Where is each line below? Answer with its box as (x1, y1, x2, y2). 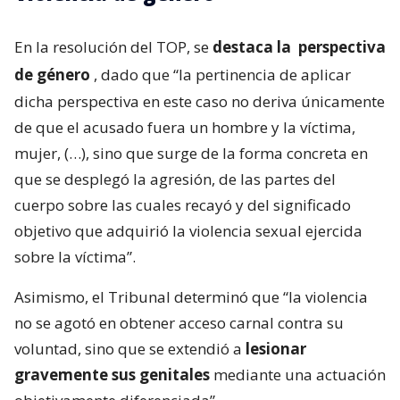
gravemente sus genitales (14, 363, 210, 385)
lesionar (246, 337, 306, 359)
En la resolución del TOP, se (14, 36, 212, 57)
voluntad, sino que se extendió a (14, 337, 246, 359)
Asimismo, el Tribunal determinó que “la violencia (14, 286, 368, 307)
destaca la (212, 36, 295, 57)
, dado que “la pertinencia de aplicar (94, 63, 351, 85)
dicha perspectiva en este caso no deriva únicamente (14, 90, 385, 112)
